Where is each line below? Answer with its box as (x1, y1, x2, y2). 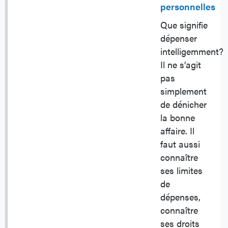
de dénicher (160, 98, 207, 111)
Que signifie (160, 18, 208, 32)
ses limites (160, 164, 203, 177)
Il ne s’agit (160, 58, 201, 71)
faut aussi (160, 137, 200, 151)
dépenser (160, 32, 197, 45)
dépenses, (160, 190, 201, 204)
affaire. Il (160, 124, 194, 137)
